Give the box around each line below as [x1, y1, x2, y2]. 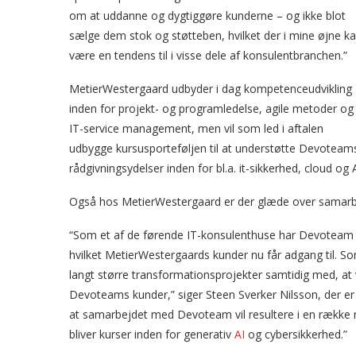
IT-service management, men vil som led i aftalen [69, 121, 323, 136]
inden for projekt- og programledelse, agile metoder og [69, 101, 354, 116]
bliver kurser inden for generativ [69, 327, 234, 342]
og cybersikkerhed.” [245, 327, 347, 342]
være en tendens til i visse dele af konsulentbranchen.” [69, 48, 347, 63]
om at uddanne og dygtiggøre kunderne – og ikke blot [69, 8, 346, 23]
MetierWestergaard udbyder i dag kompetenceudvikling [69, 81, 352, 96]
